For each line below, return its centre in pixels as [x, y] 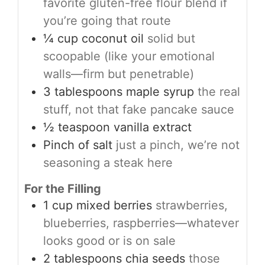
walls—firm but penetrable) [119, 74]
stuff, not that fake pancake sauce [139, 110]
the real [219, 92]
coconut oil [113, 39]
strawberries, [192, 206]
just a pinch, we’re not [178, 145]
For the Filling [63, 189]
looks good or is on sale [109, 241]
